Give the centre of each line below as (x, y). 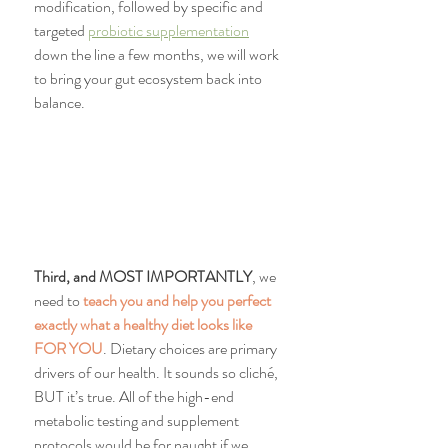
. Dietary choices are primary (191, 349)
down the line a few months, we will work (158, 55)
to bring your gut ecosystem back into (149, 79)
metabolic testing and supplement (138, 421)
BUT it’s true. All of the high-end (135, 397)
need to (58, 301)
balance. (59, 103)
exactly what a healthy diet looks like (144, 325)
